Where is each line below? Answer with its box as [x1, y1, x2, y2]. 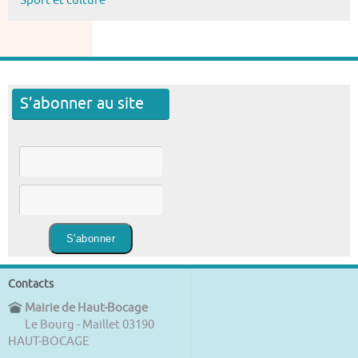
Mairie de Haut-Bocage [22, 300, 148, 316]
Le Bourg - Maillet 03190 [22, 316, 154, 332]
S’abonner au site [20, 93, 144, 113]
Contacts [8, 277, 54, 291]
